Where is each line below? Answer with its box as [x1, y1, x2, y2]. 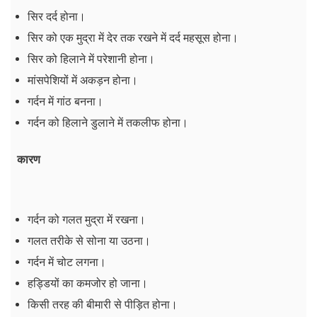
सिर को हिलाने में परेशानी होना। [28, 53, 155, 66]
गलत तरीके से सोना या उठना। [28, 235, 151, 248]
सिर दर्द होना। [28, 11, 86, 23]
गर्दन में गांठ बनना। [28, 96, 103, 108]
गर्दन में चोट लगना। [28, 256, 106, 269]
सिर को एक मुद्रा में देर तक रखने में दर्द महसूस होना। [28, 32, 238, 45]
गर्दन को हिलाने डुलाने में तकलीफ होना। [28, 117, 188, 129]
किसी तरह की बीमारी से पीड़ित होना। [28, 299, 178, 311]
